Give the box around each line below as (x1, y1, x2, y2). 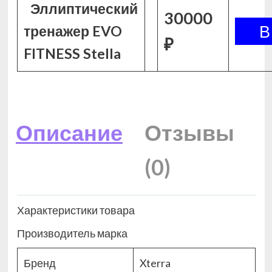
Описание (16, 119, 123, 146)
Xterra (139, 256, 171, 270)
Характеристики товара (16, 203, 135, 217)
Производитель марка (16, 226, 127, 240)
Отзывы (144, 119, 234, 146)
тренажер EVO (23, 22, 122, 39)
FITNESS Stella (23, 45, 121, 62)
